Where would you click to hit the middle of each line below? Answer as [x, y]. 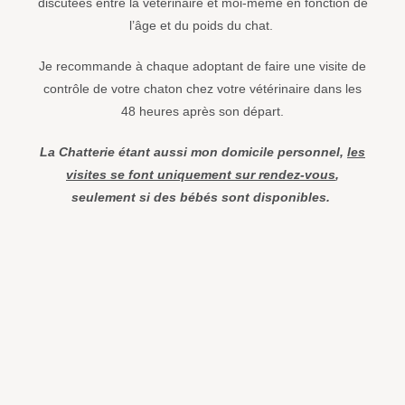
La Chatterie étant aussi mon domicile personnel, [193, 152]
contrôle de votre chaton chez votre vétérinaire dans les [202, 89]
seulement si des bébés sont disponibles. [202, 198]
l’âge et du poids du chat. [202, 26]
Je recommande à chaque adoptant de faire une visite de [202, 66]
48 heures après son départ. [202, 112]
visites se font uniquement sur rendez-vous [201, 175]
